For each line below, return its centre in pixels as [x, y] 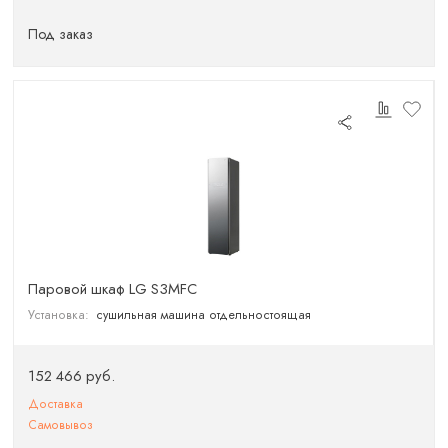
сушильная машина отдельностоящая [203, 315]
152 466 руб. [72, 376]
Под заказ [61, 34]
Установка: [59, 315]
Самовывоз [61, 425]
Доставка [56, 404]
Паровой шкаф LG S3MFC [113, 288]
